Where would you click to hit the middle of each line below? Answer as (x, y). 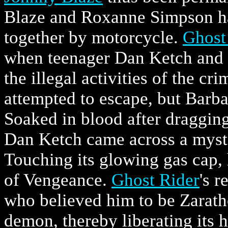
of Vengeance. (58, 180)
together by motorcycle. (93, 37)
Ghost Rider (155, 180)
